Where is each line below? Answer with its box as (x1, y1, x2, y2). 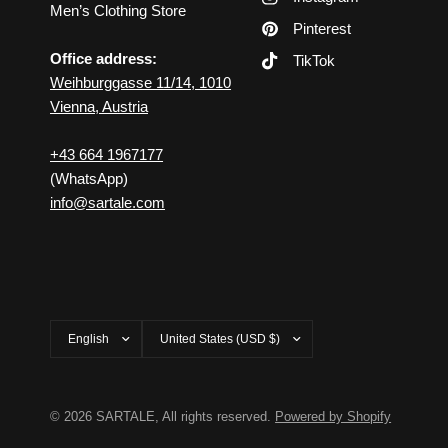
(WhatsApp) (50, 169, 128, 187)
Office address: (50, 49, 158, 67)
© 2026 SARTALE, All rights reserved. (50, 409, 276, 424)
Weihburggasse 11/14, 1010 (50, 73, 232, 91)
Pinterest (293, 20, 352, 37)
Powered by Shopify (275, 409, 392, 424)
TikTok (293, 52, 336, 70)
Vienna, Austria (50, 97, 149, 115)
